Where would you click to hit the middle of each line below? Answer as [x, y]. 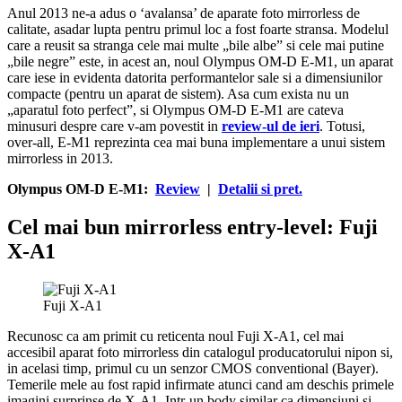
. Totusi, [342, 127]
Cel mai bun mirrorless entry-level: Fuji [192, 227]
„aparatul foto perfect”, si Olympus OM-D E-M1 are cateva [175, 110]
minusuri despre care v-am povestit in [114, 127]
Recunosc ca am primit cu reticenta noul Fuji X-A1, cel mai [175, 336]
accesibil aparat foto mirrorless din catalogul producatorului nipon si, [200, 352]
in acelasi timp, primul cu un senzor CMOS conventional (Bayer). [193, 368]
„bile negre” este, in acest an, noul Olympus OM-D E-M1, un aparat [200, 62]
